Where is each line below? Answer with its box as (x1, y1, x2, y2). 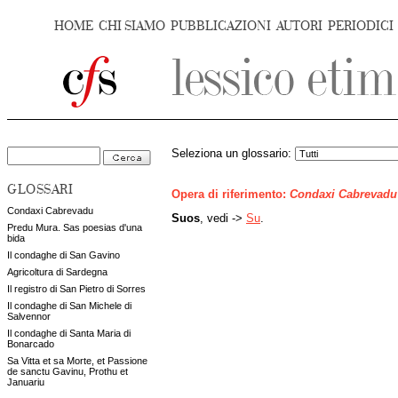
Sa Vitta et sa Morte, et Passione (7, 355, 147, 366)
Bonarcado (7, 338, 54, 349)
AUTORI (276, 19, 322, 34)
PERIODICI (328, 19, 394, 34)
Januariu (7, 377, 44, 387)
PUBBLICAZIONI (171, 19, 271, 34)
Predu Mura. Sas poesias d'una (7, 222, 142, 233)
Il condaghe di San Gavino (7, 250, 120, 260)
